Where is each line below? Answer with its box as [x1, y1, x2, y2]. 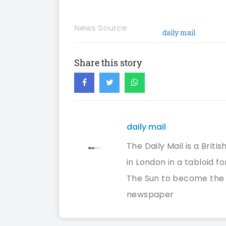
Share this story [74, 56, 142, 69]
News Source [74, 22, 127, 34]
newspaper [127, 189, 174, 200]
